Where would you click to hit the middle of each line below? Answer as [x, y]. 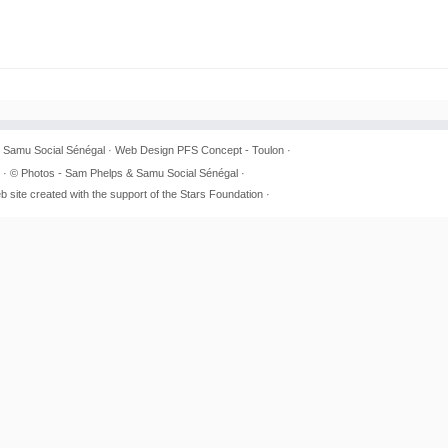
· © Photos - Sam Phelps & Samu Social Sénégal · [124, 172]
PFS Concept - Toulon [230, 149]
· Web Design [140, 149]
